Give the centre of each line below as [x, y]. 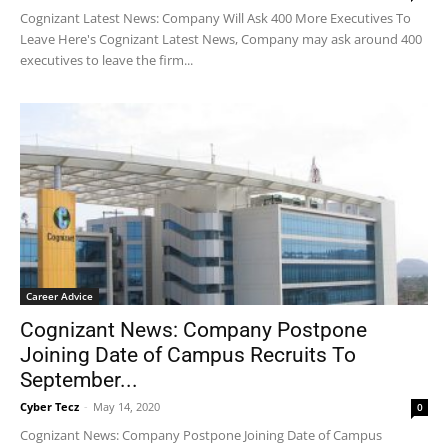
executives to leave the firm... [106, 60]
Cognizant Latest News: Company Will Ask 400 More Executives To [215, 18]
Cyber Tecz [49, 406]
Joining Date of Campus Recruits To [188, 354]
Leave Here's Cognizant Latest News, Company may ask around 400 [221, 39]
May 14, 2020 [126, 406]
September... [79, 379]
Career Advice [59, 295]
